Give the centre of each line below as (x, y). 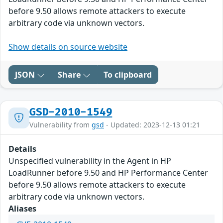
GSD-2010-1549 (71, 112)
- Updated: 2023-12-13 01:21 (152, 125)
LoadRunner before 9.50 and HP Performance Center (108, 173)
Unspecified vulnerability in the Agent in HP (90, 161)
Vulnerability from (60, 125)
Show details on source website (68, 47)
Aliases (22, 209)
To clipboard (128, 75)
